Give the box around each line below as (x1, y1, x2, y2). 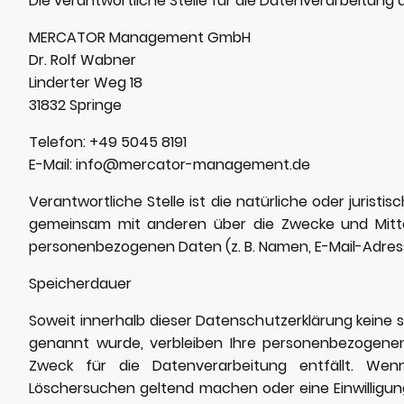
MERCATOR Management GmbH (29, 26, 251, 48)
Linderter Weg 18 (29, 71, 142, 93)
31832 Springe (29, 94, 122, 115)
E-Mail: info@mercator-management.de (29, 153, 310, 175)
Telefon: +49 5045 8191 (29, 131, 187, 152)
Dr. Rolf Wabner (29, 49, 136, 70)
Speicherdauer (29, 272, 132, 294)
